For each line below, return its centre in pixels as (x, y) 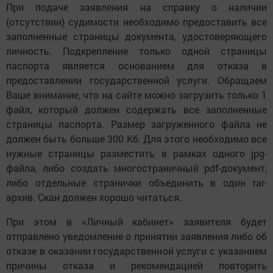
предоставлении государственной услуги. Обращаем (136, 80)
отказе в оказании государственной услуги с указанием (136, 250)
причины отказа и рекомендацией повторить (136, 265)
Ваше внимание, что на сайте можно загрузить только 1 (136, 94)
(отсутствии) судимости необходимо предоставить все (136, 21)
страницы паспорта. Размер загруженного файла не (136, 124)
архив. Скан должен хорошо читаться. (94, 197)
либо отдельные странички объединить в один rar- (136, 182)
